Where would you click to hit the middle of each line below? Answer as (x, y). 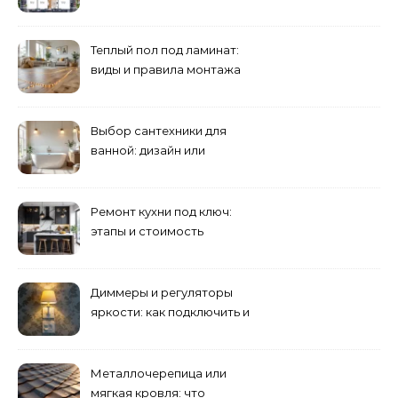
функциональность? (151, 170)
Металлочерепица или (159, 374)
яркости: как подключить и (170, 312)
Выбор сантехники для (159, 131)
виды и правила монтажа (166, 70)
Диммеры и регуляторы (162, 293)
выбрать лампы (137, 332)
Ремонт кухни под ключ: (161, 212)
